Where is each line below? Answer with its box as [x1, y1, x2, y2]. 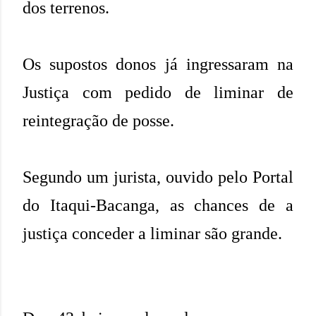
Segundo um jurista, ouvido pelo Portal [23, 168, 293, 187]
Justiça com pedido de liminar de [23, 83, 293, 102]
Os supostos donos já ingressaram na [23, 55, 293, 74]
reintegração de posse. [23, 111, 178, 130]
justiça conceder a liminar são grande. [23, 224, 282, 243]
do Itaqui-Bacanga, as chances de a [23, 196, 293, 215]
